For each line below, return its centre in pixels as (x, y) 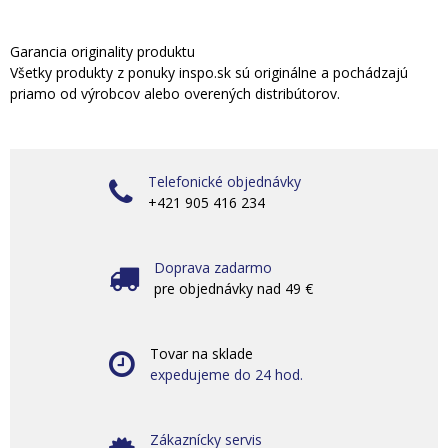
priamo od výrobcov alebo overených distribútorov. (175, 93)
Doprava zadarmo (213, 267)
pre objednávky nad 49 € (233, 288)
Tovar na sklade (201, 353)
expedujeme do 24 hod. (226, 374)
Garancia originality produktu (102, 51)
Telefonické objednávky (224, 181)
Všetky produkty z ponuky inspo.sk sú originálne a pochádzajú (209, 72)
